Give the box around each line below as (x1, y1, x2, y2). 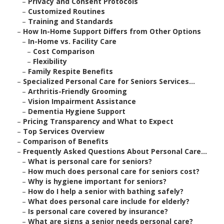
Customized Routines (28, 6, 105, 16)
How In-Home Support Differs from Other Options (23, 26, 201, 36)
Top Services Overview (23, 126, 104, 136)
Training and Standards (28, 16, 113, 26)
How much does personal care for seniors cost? (28, 166, 199, 176)
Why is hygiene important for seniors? (28, 176, 166, 186)
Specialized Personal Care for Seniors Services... (23, 76, 195, 86)
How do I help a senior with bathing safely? (28, 186, 183, 196)
